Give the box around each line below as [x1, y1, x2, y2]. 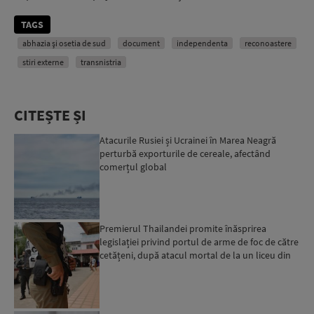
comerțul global [100, 160, 168, 173]
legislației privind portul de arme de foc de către [100, 235, 299, 249]
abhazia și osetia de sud [22, 37, 106, 48]
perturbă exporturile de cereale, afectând [100, 146, 271, 160]
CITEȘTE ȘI [14, 104, 86, 125]
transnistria [81, 56, 121, 67]
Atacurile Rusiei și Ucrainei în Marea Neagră [100, 133, 277, 146]
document [123, 37, 160, 48]
